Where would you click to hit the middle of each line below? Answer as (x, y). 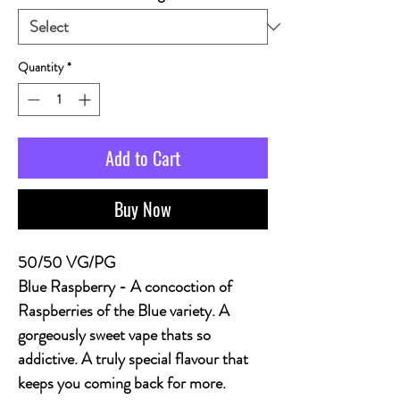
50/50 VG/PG (67, 262)
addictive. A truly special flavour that (133, 359)
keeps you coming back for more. (122, 383)
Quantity (41, 67)
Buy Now (143, 209)
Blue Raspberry (67, 287)
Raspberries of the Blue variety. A (124, 311)
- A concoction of (174, 287)
